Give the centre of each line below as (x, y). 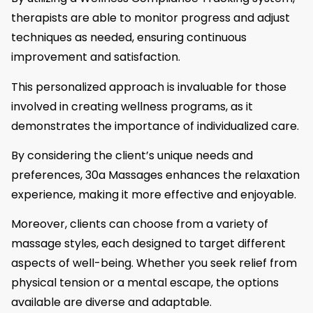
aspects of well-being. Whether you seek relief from (154, 263)
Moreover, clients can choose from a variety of (140, 224)
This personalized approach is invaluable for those (149, 87)
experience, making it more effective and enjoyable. (154, 195)
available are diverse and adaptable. (111, 303)
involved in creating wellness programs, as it (132, 106)
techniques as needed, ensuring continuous (129, 38)
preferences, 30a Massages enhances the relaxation (155, 175)
